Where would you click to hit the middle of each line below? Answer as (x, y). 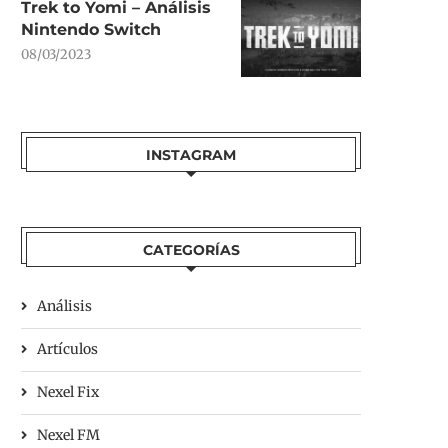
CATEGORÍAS (191, 250)
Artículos (67, 349)
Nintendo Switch (91, 29)
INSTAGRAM (191, 155)
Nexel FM (68, 435)
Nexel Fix (68, 392)
